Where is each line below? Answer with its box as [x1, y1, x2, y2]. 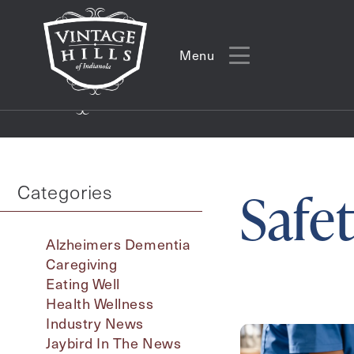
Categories [17, 179, 113, 205]
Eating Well [46, 273, 120, 293]
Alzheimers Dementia [46, 234, 191, 254]
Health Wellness [46, 293, 154, 313]
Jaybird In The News [46, 333, 182, 352]
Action [40, 326, 82, 345]
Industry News [46, 313, 145, 333]
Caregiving [46, 254, 118, 273]
